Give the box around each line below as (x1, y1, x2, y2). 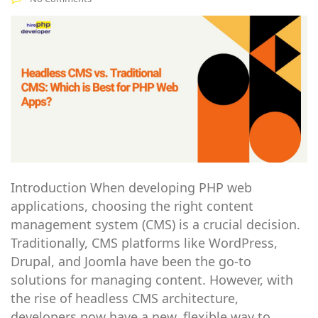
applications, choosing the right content (11, 197, 253, 214)
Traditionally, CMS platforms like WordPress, (11, 234, 278, 251)
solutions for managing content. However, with (11, 270, 293, 288)
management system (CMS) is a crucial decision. (11, 215, 300, 233)
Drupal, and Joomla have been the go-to (11, 252, 251, 270)
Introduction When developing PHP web (11, 178, 252, 196)
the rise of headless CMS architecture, (11, 289, 238, 307)
